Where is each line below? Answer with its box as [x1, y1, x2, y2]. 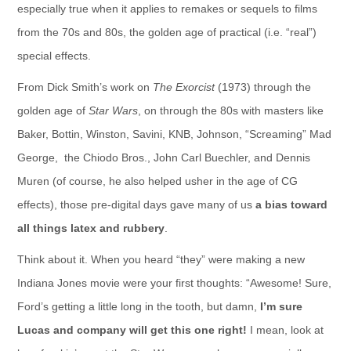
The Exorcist [152, 81, 215, 93]
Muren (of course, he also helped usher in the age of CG [16, 175, 298, 187]
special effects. [16, 49, 91, 62]
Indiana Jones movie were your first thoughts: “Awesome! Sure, [16, 277, 331, 289]
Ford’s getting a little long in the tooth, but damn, [16, 300, 260, 313]
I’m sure [259, 300, 302, 313]
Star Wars [88, 104, 138, 117]
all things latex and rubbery [16, 222, 165, 234]
